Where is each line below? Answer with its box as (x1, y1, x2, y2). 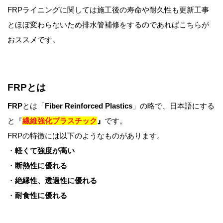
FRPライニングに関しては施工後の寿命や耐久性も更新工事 (7, 5, 209, 14)
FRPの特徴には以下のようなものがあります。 (7, 131, 164, 140)
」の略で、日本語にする (132, 101, 215, 110)
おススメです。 (7, 35, 60, 44)
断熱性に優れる (15, 161, 67, 170)
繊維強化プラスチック (22, 116, 97, 125)
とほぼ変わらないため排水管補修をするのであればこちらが (7, 20, 209, 29)
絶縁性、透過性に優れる (15, 176, 97, 185)
